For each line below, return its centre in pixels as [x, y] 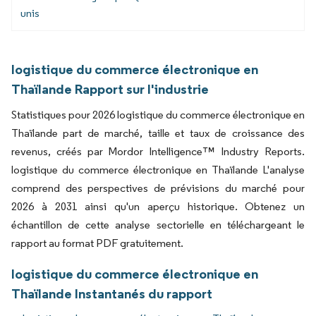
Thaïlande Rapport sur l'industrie [110, 89]
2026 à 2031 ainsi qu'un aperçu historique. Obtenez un [158, 206]
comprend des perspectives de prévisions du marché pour [158, 188]
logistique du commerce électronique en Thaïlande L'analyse [158, 169]
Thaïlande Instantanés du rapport [112, 293]
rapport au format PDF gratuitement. [97, 243]
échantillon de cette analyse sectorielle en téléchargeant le [158, 224]
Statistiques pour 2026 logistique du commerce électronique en [158, 114]
